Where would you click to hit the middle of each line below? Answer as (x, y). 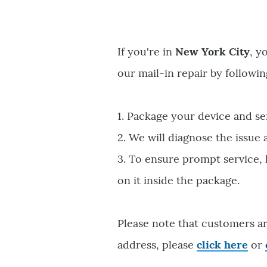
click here (223, 244)
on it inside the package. (179, 180)
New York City (213, 51)
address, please (157, 244)
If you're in (147, 51)
